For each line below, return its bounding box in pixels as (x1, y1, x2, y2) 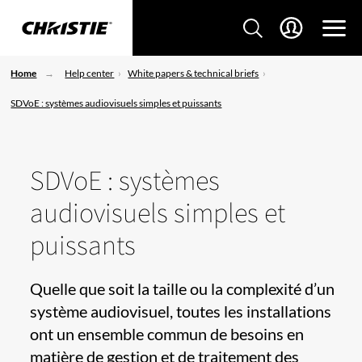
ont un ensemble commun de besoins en (30, 324, 304, 344)
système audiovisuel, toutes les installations (30, 301, 331, 322)
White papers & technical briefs (128, 67, 259, 79)
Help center (65, 67, 115, 79)
